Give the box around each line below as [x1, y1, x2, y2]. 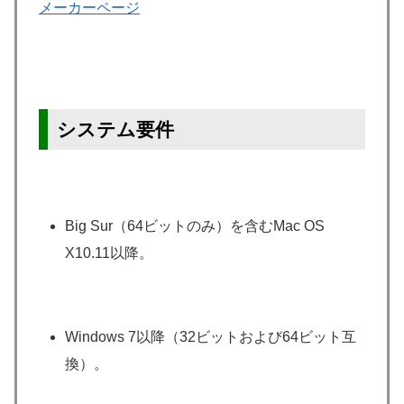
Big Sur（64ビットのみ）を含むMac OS [65, 218, 326, 234]
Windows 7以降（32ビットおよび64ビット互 [65, 329, 357, 345]
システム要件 [57, 118, 174, 140]
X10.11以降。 [65, 245, 154, 262]
